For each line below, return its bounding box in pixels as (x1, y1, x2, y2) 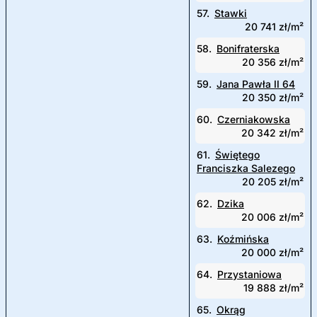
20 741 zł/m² (245, 21, 304, 33)
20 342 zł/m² (241, 127, 304, 139)
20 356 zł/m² (242, 56, 304, 68)
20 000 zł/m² (241, 246, 304, 258)
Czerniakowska (217, 113, 290, 125)
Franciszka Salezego (197, 162, 295, 174)
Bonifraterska (217, 42, 279, 54)
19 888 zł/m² (243, 282, 304, 294)
